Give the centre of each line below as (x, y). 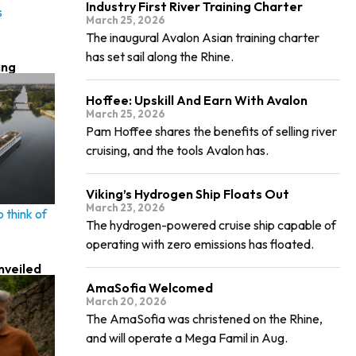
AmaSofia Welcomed (150, 288)
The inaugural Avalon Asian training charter (203, 37)
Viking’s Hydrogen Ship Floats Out (188, 194)
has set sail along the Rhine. (160, 56)
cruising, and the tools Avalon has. (178, 150)
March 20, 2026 (127, 301)
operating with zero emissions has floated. (200, 244)
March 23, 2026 (126, 207)
